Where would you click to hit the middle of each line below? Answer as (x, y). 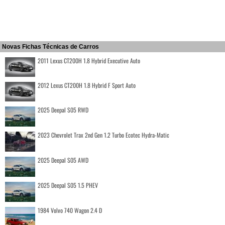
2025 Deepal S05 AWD (63, 160)
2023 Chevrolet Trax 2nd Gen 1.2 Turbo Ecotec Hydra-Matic (103, 135)
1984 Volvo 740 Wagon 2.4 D (70, 210)
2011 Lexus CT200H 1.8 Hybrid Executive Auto (89, 61)
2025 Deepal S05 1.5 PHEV (68, 185)
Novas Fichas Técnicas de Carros (50, 47)
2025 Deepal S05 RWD (63, 110)
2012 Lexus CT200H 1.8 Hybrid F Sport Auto (87, 85)
